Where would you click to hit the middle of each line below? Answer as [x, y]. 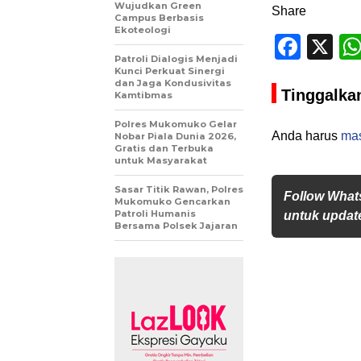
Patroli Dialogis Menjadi [176, 59]
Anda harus [306, 136]
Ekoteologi [143, 30]
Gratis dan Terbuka [164, 148]
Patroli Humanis [155, 214]
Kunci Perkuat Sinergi [170, 71]
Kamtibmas [143, 95]
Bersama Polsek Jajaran [176, 226]
